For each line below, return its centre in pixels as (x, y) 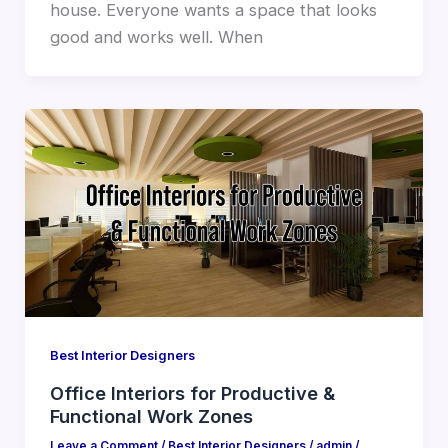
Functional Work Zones (151, 415)
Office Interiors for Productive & (192, 392)
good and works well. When (156, 37)
